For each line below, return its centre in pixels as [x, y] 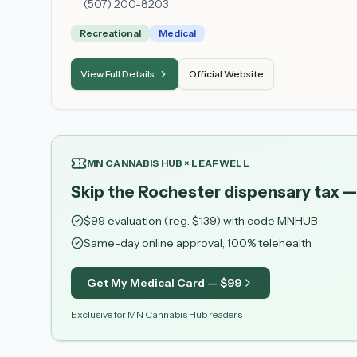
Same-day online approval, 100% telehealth [198, 243]
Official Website [226, 74]
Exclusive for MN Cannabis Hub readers [157, 314]
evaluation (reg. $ [152, 221]
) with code [247, 221]
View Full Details [118, 74]
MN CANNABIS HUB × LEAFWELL [168, 163]
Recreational [110, 33]
